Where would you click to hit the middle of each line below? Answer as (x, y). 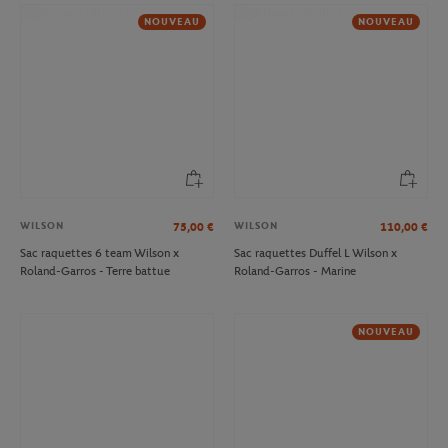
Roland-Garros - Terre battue (95, 271)
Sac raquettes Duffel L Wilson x (315, 253)
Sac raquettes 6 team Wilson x (99, 253)
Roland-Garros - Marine (295, 271)
